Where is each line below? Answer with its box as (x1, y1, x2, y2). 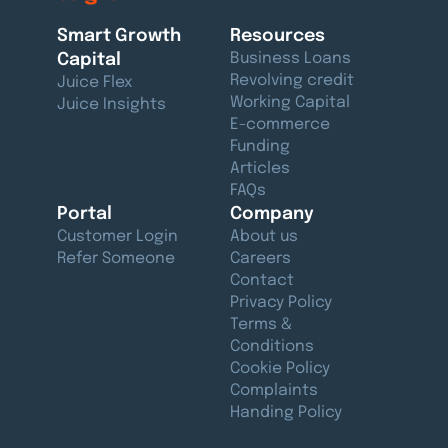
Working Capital (229, 95, 350, 112)
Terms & (229, 317, 292, 334)
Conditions (229, 339, 314, 356)
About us (229, 229, 298, 246)
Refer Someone (56, 251, 175, 268)
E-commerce (229, 117, 330, 134)
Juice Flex (56, 75, 133, 92)
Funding (229, 139, 290, 156)
